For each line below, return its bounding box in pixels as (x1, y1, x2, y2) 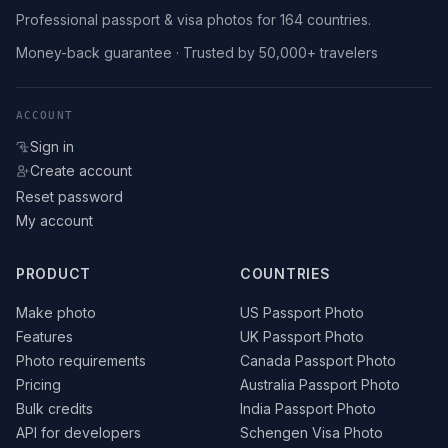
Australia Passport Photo (240, 376, 400, 394)
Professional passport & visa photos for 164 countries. (16, 11, 371, 29)
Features (16, 328, 73, 346)
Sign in (30, 138, 74, 156)
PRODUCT (16, 265, 91, 283)
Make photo (16, 304, 96, 322)
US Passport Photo (240, 304, 364, 322)
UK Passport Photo (240, 328, 364, 346)
